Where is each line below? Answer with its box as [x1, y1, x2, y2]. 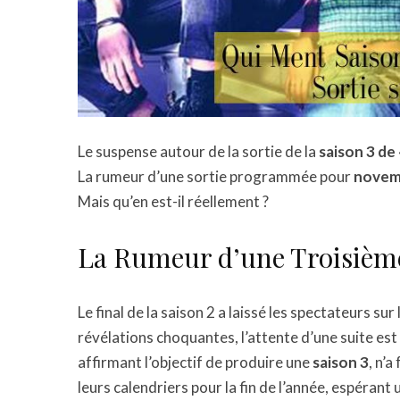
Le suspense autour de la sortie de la [78, 142, 319, 162]
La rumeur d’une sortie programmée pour [78, 167, 354, 187]
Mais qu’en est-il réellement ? [78, 192, 269, 212]
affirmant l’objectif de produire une [78, 353, 312, 372]
